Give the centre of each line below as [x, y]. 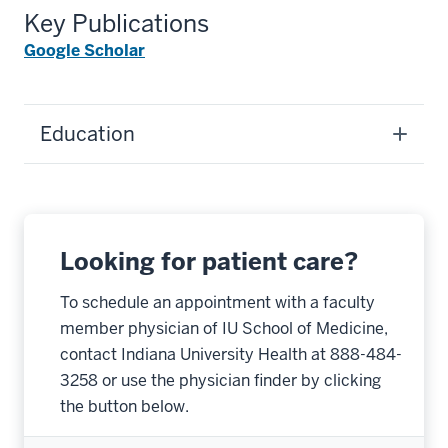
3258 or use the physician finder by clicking [220, 380]
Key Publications [116, 23]
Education [87, 134]
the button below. [124, 406]
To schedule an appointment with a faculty [217, 302]
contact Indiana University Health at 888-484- [231, 354]
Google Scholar [84, 50]
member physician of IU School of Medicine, [224, 328]
